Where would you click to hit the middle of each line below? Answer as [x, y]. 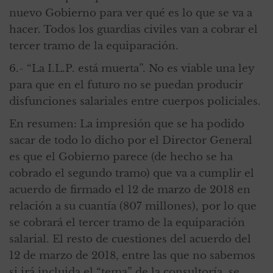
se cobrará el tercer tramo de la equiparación [127, 222]
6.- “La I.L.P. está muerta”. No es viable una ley [132, 68]
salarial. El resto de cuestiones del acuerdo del [130, 239]
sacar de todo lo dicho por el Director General [131, 140]
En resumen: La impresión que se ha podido [127, 124]
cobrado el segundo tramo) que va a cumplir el [132, 173]
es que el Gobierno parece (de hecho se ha [121, 157]
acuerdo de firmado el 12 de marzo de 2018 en [130, 190]
